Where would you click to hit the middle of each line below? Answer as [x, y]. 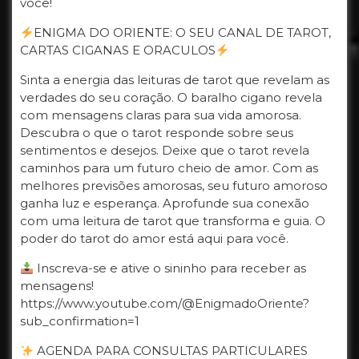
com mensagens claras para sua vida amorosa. [161, 115]
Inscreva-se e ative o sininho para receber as [170, 268]
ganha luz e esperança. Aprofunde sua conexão [165, 204]
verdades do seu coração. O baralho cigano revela [171, 98]
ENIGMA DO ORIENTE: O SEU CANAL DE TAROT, [183, 33]
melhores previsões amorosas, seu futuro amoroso [174, 186]
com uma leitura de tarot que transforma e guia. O [173, 221]
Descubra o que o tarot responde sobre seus [157, 133]
